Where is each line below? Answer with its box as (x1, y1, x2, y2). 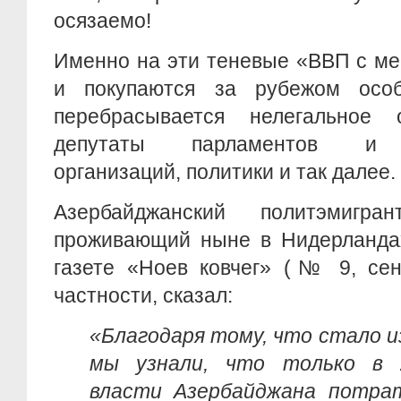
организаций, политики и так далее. (54, 160, 396, 183)
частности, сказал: (54, 284, 233, 307)
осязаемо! (54, 9, 151, 32)
